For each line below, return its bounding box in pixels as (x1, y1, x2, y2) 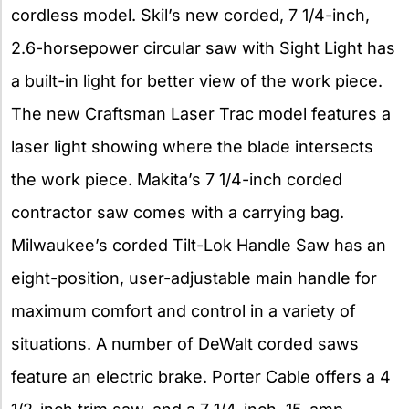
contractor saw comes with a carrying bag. (11, 203, 344, 223)
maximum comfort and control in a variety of (11, 301, 356, 321)
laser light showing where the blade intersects (11, 137, 373, 157)
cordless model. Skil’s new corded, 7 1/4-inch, (11, 5, 370, 26)
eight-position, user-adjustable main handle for (11, 268, 377, 288)
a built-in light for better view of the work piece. (11, 71, 383, 91)
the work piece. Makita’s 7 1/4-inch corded (11, 170, 342, 190)
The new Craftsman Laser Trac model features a (11, 104, 391, 124)
